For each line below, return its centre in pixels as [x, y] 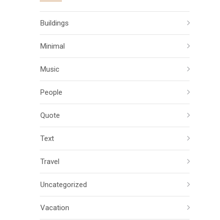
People [51, 92]
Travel [50, 162]
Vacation [55, 208]
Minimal [53, 46]
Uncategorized [64, 185]
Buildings [55, 23]
